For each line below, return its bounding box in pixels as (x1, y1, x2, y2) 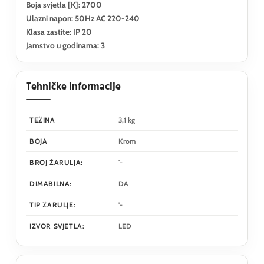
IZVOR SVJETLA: (29, 221, 85, 230)
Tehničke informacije (26, 78, 121, 95)
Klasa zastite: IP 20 (26, 27, 92, 37)
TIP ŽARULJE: (29, 200, 76, 209)
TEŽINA (29, 115, 55, 124)
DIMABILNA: (29, 179, 72, 188)
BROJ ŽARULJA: (29, 157, 83, 167)
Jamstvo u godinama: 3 (26, 40, 105, 50)
